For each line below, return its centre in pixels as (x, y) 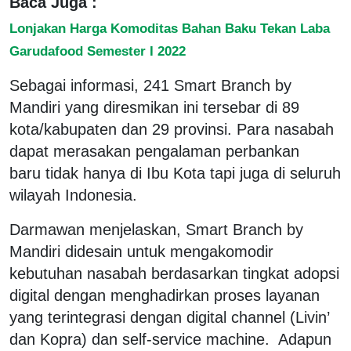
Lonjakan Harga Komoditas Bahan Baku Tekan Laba (170, 28)
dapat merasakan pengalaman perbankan (154, 151)
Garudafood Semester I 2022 (98, 51)
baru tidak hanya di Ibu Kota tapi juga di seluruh (175, 173)
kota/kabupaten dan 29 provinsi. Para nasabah (172, 129)
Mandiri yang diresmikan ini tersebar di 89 (154, 107)
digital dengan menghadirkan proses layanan (165, 295)
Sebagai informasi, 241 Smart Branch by (150, 85)
